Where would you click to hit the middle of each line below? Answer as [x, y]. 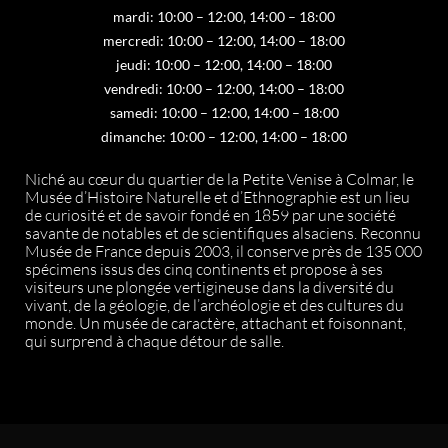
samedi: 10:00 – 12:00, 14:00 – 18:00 [224, 112]
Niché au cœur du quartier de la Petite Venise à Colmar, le [219, 179]
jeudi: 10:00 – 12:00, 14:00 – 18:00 [224, 64]
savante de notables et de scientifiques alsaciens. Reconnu [223, 233]
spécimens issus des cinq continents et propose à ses [204, 269]
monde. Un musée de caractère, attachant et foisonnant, [215, 323]
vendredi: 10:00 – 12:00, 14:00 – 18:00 [224, 88]
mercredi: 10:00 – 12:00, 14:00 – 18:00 [224, 40]
